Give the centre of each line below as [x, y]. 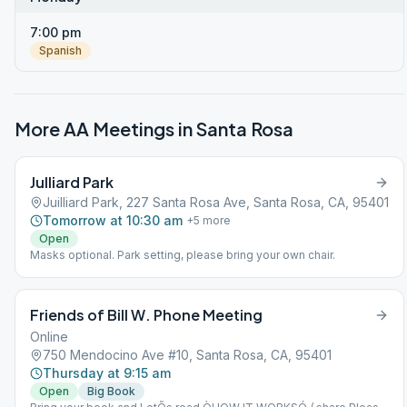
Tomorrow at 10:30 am [113, 220]
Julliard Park [72, 182]
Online [49, 337]
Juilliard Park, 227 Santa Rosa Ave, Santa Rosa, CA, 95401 [216, 202]
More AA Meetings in [105, 129]
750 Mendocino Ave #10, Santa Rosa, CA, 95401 [187, 355]
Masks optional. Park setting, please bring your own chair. [183, 255]
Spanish [60, 50]
